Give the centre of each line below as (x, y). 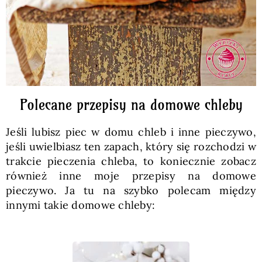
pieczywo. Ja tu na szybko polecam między (131, 190)
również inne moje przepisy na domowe (131, 175)
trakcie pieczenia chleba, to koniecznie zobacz (131, 161)
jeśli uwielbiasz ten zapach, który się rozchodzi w (131, 146)
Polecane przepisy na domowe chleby (131, 104)
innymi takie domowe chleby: (80, 205)
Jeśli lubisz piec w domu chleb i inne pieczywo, (131, 132)
